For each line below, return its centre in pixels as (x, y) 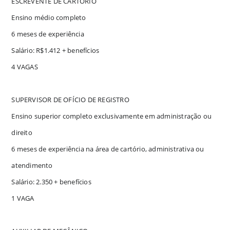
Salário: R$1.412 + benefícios (55, 50)
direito (22, 132)
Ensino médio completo (49, 17)
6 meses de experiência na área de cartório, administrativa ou (108, 149)
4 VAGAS (25, 66)
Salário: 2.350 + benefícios (51, 181)
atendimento (32, 165)
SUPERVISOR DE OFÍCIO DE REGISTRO (70, 99)
